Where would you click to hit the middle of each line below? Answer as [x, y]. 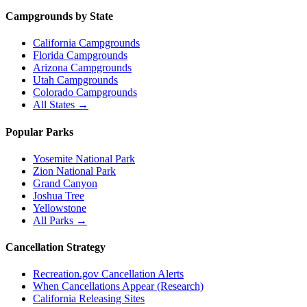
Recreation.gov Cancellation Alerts [108, 274]
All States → [61, 105]
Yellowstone [60, 208]
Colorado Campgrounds [85, 93]
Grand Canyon [65, 183]
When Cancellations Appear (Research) [118, 286]
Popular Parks [39, 132]
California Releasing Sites [89, 299]
